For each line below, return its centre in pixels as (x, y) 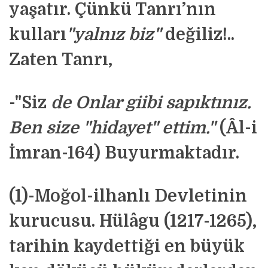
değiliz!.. (198, 35)
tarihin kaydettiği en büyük (127, 246)
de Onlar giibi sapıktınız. (151, 103)
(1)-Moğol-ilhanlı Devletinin (128, 196)
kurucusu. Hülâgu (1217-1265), (133, 221)
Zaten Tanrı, (61, 60)
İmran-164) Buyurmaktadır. (124, 153)
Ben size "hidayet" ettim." (112, 128)
